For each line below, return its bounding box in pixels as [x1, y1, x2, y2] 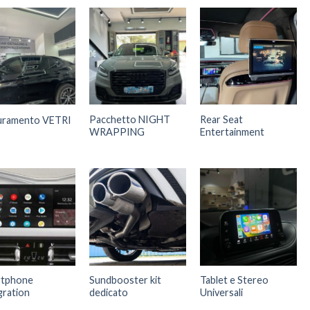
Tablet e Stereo [199, 274, 268, 286]
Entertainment [199, 125, 264, 138]
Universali [199, 286, 243, 299]
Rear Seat [199, 113, 243, 125]
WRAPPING [89, 125, 145, 138]
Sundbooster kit [89, 274, 161, 286]
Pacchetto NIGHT [89, 113, 170, 125]
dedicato [89, 286, 128, 299]
